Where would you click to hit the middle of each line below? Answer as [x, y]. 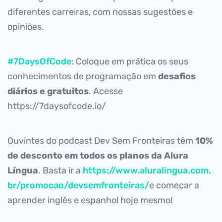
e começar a [174, 185]
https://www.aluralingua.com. [147, 170]
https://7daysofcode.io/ [57, 106]
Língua [23, 170]
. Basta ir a [60, 170]
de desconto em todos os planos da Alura [98, 156]
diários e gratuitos [48, 91]
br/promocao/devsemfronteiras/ [78, 185]
